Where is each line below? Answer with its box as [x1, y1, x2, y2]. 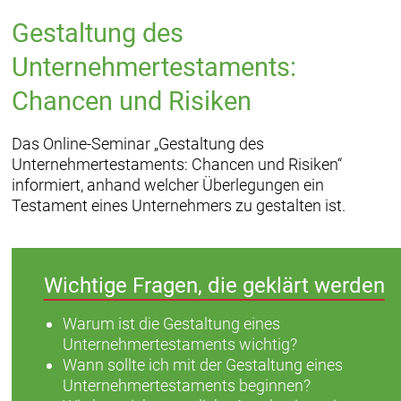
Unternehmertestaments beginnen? [63, 375, 311, 395]
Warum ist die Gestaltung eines [63, 313, 281, 333]
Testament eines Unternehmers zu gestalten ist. [11, 196, 346, 216]
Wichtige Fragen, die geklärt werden [43, 273, 385, 299]
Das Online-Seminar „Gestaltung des [11, 134, 264, 154]
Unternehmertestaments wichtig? [63, 334, 298, 354]
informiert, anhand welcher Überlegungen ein [11, 175, 324, 195]
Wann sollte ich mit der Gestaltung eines [63, 354, 344, 374]
